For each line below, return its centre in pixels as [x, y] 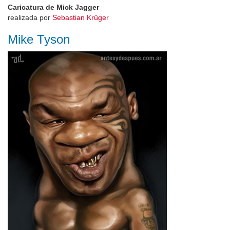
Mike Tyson [39, 39]
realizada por [30, 17]
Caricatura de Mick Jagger [53, 7]
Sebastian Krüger [81, 17]
